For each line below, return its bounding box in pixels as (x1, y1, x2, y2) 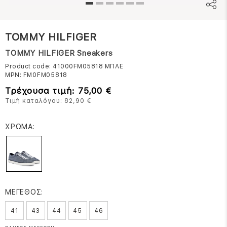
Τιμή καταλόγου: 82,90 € (5, 97, 91, 104)
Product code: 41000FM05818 (5, 62, 105, 70)
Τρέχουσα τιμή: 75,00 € (5, 85, 111, 96)
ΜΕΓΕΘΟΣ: (5, 187, 43, 196)
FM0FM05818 (23, 71, 67, 79)
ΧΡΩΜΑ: (5, 122, 35, 131)
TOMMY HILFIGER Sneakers (5, 48, 113, 58)
